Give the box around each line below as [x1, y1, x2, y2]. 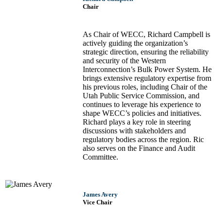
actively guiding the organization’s [83, 39, 188, 48]
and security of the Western [83, 56, 166, 65]
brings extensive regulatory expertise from [83, 74, 211, 83]
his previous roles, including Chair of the [83, 83, 207, 91]
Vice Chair [83, 199, 112, 206]
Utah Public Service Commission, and [83, 91, 200, 100]
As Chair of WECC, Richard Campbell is [83, 30, 210, 39]
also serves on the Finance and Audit [83, 144, 195, 153]
